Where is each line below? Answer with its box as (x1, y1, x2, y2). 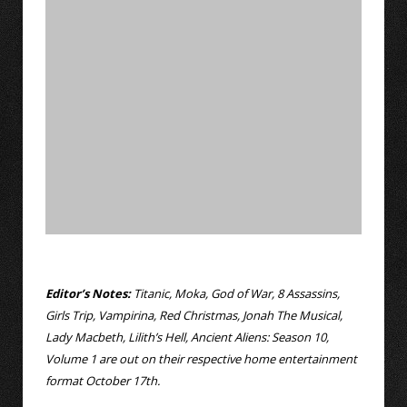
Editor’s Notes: (45, 284, 131, 302)
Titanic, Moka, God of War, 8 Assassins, (131, 284, 340, 302)
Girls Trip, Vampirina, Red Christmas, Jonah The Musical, (45, 306, 342, 323)
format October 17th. (45, 372, 160, 389)
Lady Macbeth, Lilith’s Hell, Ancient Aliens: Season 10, (45, 328, 329, 345)
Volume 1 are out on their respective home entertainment (45, 350, 357, 367)
